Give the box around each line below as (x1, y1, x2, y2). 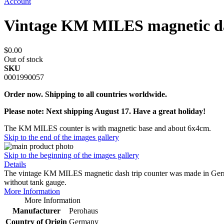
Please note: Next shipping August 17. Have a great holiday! (4, 106, 205, 115)
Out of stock (4, 54, 43, 63)
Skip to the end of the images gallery (4, 132, 119, 141)
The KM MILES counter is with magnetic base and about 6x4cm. (4, 123, 211, 132)
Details (4, 159, 26, 168)
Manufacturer (12, 206, 60, 215)
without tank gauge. (4, 177, 66, 186)
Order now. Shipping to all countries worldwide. (4, 89, 167, 98)
